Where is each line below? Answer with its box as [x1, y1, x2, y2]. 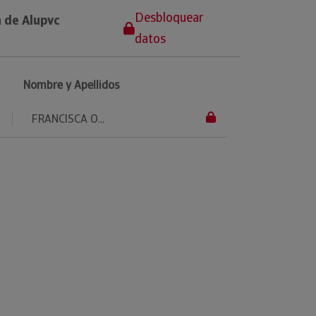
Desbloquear [135, 8, 205, 25]
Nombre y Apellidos [23, 77, 120, 92]
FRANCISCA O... [32, 111, 104, 126]
